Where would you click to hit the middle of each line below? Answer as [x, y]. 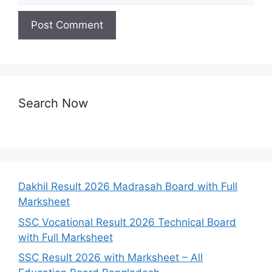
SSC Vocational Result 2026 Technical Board [127, 222]
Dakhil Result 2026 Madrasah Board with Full [128, 187]
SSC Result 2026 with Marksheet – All [110, 258]
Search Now [53, 104]
